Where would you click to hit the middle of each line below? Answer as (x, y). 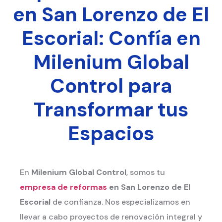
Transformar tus (111, 109)
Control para (111, 85)
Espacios (111, 133)
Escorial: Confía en (111, 38)
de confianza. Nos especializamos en (120, 202)
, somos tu (146, 172)
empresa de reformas (63, 187)
